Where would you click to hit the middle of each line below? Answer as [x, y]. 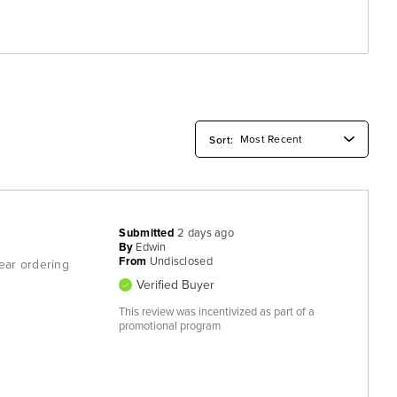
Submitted [148, 234]
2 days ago [206, 234]
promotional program [170, 327]
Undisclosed [181, 262]
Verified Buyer [176, 285]
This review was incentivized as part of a [217, 312]
